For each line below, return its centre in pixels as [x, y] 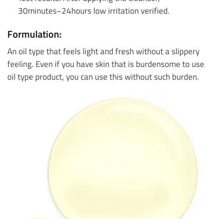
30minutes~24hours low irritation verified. [94, 10]
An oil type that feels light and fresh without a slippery [103, 51]
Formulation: [34, 34]
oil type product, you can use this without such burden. [103, 76]
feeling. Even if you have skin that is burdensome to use [106, 64]
